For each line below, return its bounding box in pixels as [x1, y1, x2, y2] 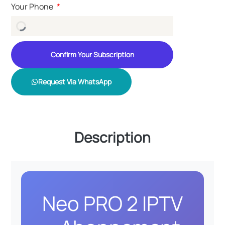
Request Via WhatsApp [38, 77, 112, 87]
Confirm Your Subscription [50, 50, 134, 60]
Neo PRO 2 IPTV [42, 189, 183, 217]
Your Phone [11, 1, 55, 13]
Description [74, 127, 151, 147]
